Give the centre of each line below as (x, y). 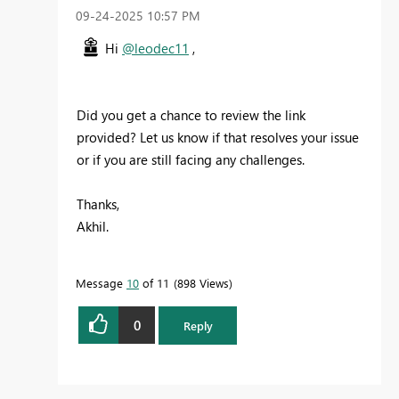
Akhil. (93, 227)
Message (101, 283)
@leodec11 (155, 49)
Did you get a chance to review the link (191, 115)
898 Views (203, 283)
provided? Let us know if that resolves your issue (218, 138)
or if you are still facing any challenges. (191, 160)
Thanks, (98, 204)
